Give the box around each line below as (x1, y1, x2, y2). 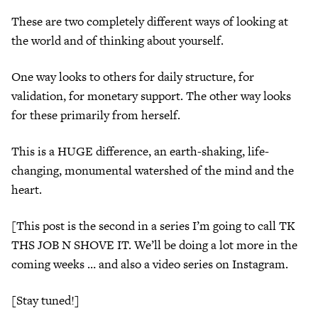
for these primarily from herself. (11, 106, 180, 124)
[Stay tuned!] (11, 291, 79, 309)
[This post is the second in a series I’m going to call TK (11, 216, 295, 234)
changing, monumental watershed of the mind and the (11, 161, 294, 179)
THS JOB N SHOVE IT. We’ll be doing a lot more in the (11, 236, 297, 253)
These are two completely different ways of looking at (11, 12, 288, 30)
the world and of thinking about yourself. (11, 31, 224, 49)
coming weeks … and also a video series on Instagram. (11, 255, 288, 273)
